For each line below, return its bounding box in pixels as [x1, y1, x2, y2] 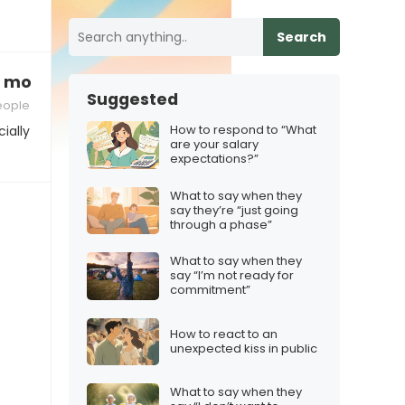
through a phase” [170, 215, 272, 233]
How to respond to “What [170, 121, 316, 139]
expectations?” [170, 150, 259, 168]
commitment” [170, 281, 250, 299]
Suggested [87, 89, 178, 110]
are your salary [170, 136, 259, 154]
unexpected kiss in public [170, 339, 317, 357]
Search [277, 28, 326, 46]
